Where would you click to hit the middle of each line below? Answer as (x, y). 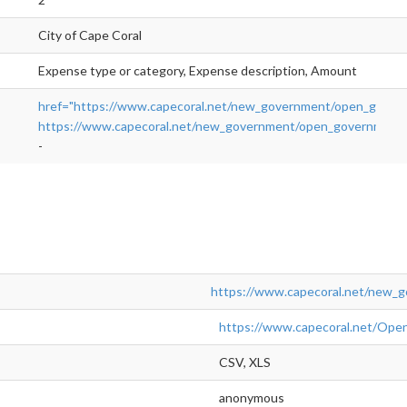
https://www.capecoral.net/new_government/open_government (221, 126)
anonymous (248, 397)
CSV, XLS (241, 362)
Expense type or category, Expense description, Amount (198, 71)
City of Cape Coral (90, 35)
